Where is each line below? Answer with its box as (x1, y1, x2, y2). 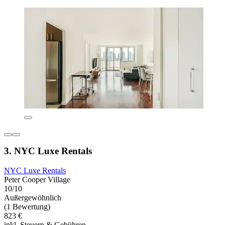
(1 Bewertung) (4, 202, 50, 211)
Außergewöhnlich (4, 193, 61, 202)
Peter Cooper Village (4, 175, 70, 184)
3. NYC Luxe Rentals (4, 146, 92, 157)
